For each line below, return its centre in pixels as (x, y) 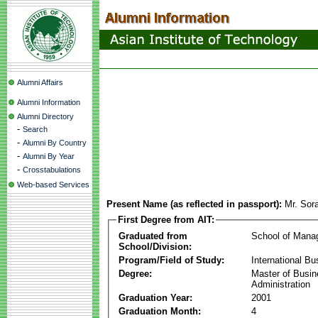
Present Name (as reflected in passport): (194, 204)
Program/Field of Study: (171, 260)
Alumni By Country (55, 143)
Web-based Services (53, 185)
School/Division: (155, 246)
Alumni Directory (45, 116)
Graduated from (153, 236)
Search (35, 129)
